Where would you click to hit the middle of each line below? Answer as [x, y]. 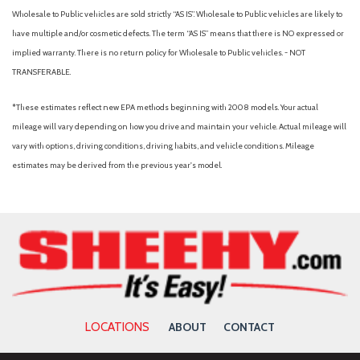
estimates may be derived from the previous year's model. [117, 166]
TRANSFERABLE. [41, 72]
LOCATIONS [117, 327]
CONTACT [249, 327]
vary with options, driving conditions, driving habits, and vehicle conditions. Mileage [163, 146]
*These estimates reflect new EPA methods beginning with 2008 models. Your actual [165, 108]
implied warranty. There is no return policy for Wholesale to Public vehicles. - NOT [159, 53]
